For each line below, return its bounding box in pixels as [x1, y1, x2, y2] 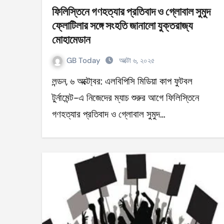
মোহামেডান [52, 33, 90, 46]
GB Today [66, 55, 102, 65]
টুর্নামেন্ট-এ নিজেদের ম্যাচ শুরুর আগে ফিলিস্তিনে [52, 91, 199, 104]
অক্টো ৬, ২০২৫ [119, 55, 155, 65]
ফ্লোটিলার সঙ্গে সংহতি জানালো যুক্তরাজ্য [52, 19, 193, 32]
